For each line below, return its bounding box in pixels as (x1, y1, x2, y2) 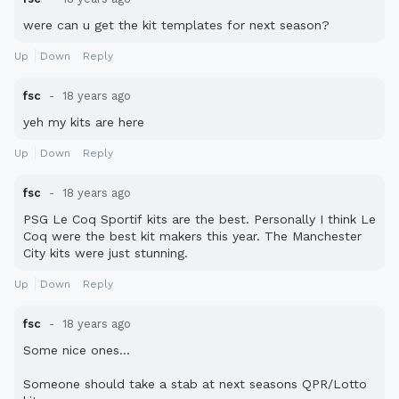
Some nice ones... (23, 343, 130, 358)
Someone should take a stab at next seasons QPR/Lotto (23, 377, 367, 392)
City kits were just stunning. (23, 246, 188, 261)
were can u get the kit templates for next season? (23, 18, 330, 33)
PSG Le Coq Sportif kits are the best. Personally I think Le (23, 212, 376, 227)
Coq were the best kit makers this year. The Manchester (23, 229, 362, 244)
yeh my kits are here (23, 115, 144, 130)
